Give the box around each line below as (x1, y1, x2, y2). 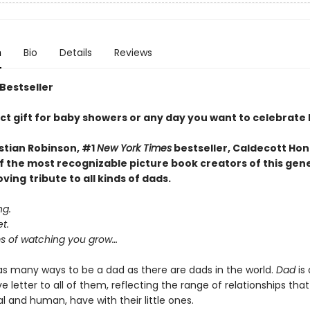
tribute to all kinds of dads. (28, 172, 171, 185)
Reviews (113, 46, 152, 60)
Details (59, 46, 92, 60)
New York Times (96, 141, 172, 155)
